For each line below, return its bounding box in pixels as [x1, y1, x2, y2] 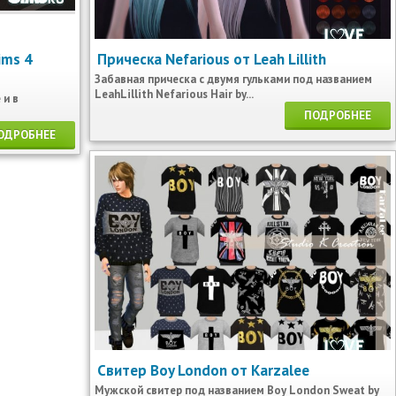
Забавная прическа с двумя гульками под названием [95, 72, 372, 87]
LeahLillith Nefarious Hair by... [95, 87, 254, 102]
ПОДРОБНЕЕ [304, 108, 371, 123]
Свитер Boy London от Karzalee [97, 361, 309, 380]
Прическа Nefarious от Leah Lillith [97, 49, 326, 69]
